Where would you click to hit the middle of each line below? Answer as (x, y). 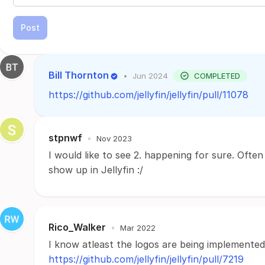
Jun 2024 (150, 75)
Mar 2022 (138, 227)
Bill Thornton (79, 75)
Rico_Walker (77, 227)
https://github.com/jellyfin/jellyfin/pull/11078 (148, 95)
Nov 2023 (114, 138)
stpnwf (65, 138)
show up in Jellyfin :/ (96, 170)
